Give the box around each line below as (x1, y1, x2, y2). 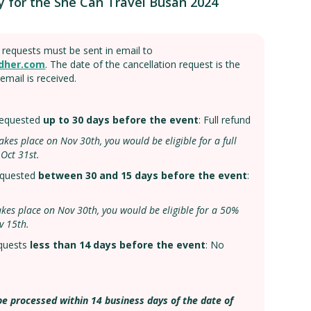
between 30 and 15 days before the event (38, 169, 248, 182)
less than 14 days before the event (30, 238, 206, 251)
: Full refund (199, 113, 251, 126)
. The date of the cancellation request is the (45, 58, 241, 71)
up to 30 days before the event (43, 113, 199, 126)
